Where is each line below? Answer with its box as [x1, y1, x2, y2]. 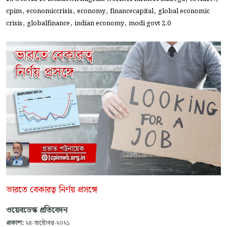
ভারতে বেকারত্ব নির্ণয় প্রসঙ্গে [6, 182, 97, 197]
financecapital [110, 6, 154, 17]
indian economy [74, 18, 124, 29]
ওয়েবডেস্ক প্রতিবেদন [6, 204, 67, 217]
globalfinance [27, 18, 70, 29]
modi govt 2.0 [129, 18, 171, 29]
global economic [158, 6, 210, 17]
